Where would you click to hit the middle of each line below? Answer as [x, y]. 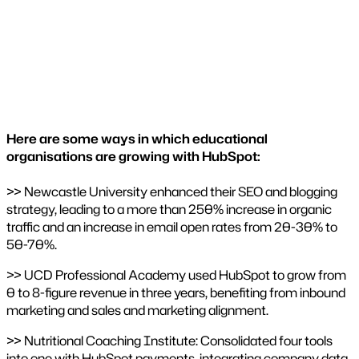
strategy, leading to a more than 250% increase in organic [169, 210]
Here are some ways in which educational [137, 139]
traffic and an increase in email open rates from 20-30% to [172, 227]
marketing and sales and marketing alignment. [137, 311]
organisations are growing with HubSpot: [133, 157]
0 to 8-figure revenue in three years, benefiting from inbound [176, 293]
